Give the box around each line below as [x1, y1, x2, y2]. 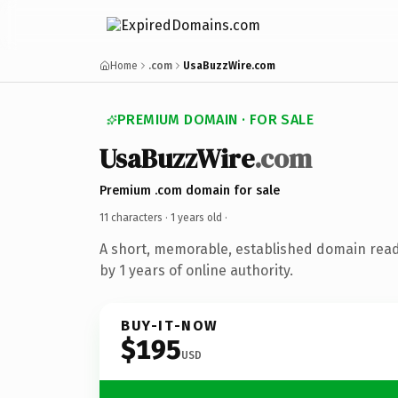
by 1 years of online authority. [99, 261, 293, 279]
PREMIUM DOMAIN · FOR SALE [117, 111, 314, 128]
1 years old [171, 211, 222, 224]
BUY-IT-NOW [121, 316, 219, 334]
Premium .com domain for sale [99, 182, 280, 198]
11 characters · [99, 211, 171, 224]
